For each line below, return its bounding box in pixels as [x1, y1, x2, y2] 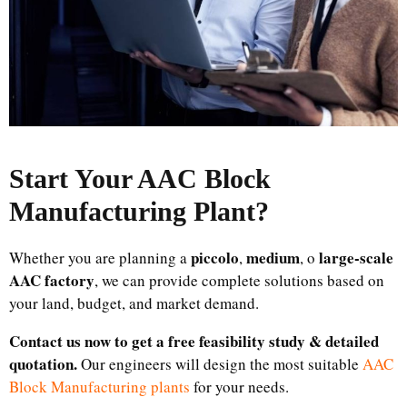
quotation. [9, 352, 77, 375]
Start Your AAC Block [9, 163, 271, 194]
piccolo [191, 245, 239, 269]
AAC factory [9, 268, 94, 292]
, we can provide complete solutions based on [94, 269, 384, 291]
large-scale [319, 245, 393, 269]
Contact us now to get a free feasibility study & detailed [9, 329, 379, 352]
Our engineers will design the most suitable [77, 352, 362, 374]
